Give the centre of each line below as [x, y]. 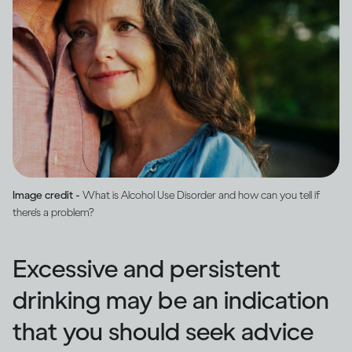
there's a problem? [53, 212]
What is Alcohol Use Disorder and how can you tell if [201, 195]
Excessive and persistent [147, 268]
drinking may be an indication [171, 300]
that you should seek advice [163, 331]
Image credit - [48, 195]
